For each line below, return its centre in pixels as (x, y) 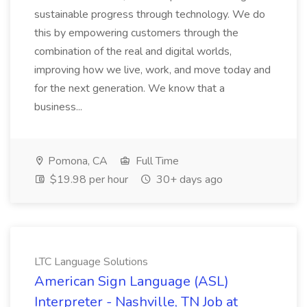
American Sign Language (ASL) (132, 281)
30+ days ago (188, 180)
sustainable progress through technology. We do (150, 14)
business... (60, 107)
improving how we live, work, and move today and (152, 70)
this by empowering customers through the (136, 33)
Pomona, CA (76, 161)
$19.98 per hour (88, 180)
